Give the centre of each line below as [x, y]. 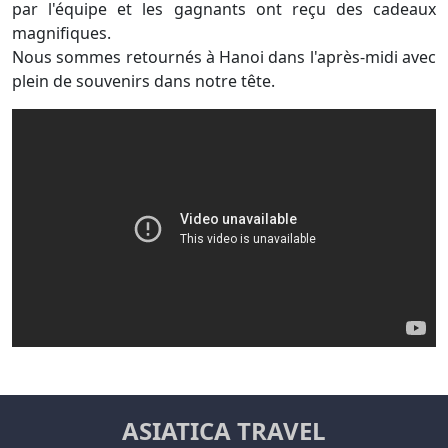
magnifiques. [61, 32]
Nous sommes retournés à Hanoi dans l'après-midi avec [224, 56]
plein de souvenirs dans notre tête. [143, 80]
